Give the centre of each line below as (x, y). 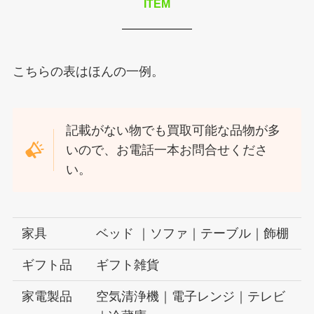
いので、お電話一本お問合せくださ (167, 150)
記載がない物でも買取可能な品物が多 (173, 131)
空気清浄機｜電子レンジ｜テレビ (191, 296)
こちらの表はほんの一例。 (88, 72)
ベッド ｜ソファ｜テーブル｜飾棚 (193, 233)
